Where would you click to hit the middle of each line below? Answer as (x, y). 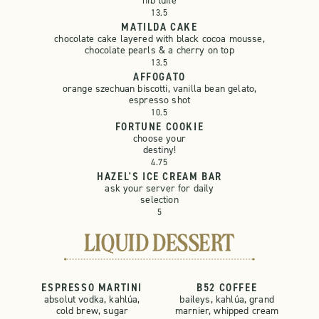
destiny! (159, 150)
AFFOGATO (159, 77)
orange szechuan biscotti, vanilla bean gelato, (159, 89)
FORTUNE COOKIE (159, 126)
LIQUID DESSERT (159, 245)
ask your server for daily (159, 188)
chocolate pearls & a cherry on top (159, 50)
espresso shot (159, 100)
